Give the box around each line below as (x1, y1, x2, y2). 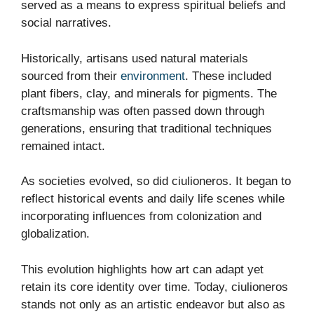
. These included (185, 69, 271, 83)
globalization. (21, 227, 90, 241)
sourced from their (21, 69, 121, 83)
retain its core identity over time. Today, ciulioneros (21, 280, 288, 294)
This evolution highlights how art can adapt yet (21, 262, 264, 276)
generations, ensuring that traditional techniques (21, 121, 272, 135)
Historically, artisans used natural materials (21, 51, 248, 65)
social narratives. (21, 16, 111, 30)
